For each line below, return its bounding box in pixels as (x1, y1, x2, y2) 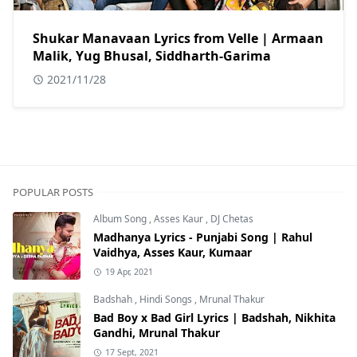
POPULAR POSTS (13, 184, 93, 199)
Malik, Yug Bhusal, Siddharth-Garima (33, 46, 271, 65)
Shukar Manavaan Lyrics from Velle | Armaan (33, 29, 324, 47)
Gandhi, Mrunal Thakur (93, 324, 220, 340)
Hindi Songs (139, 292, 194, 306)
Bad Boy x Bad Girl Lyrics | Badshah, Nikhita (93, 309, 335, 325)
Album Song (93, 211, 149, 226)
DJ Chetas (210, 211, 253, 226)
